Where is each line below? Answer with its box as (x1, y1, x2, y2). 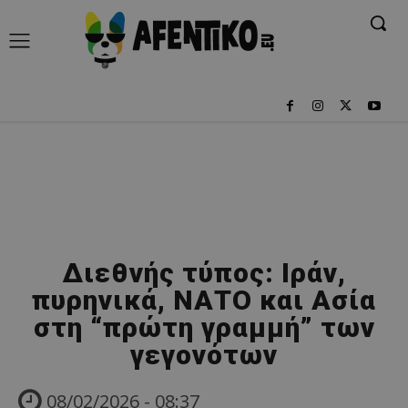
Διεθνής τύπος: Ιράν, (62, 256, 346, 289)
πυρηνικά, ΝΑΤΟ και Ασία (32, 283, 376, 316)
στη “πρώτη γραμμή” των (33, 311, 375, 343)
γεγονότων (130, 338, 278, 371)
